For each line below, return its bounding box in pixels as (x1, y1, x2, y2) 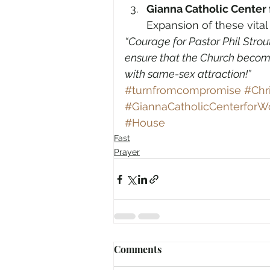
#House (125, 116, 165, 129)
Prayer (114, 147, 140, 157)
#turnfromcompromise (125, 84, 241, 96)
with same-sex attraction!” (125, 67, 251, 80)
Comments (114, 243, 162, 256)
